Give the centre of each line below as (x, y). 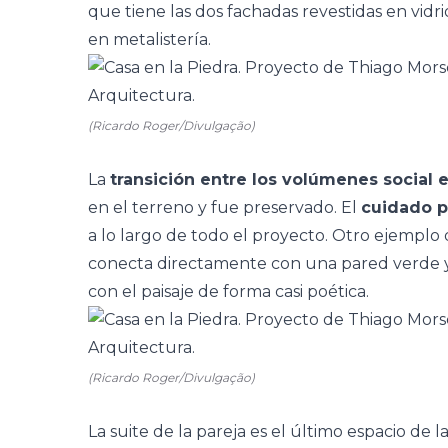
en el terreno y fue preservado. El (224, 207)
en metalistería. (149, 39)
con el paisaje (141, 291)
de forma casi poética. (281, 291)
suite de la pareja (176, 431)
